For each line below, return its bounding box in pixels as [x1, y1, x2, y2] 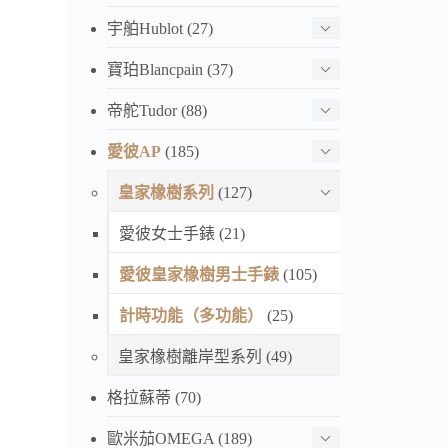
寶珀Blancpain [107, 60, 204, 78]
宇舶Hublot [107, 19, 184, 37]
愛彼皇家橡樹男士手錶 [119, 265, 280, 283]
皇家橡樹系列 [118, 183, 215, 201]
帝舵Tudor [107, 101, 178, 119]
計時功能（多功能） [119, 306, 264, 324]
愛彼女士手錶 [119, 224, 216, 242]
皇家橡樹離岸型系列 [118, 347, 263, 365]
